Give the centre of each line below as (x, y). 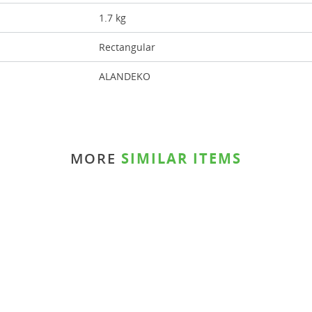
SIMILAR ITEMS (179, 158)
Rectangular (127, 47)
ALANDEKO (125, 76)
